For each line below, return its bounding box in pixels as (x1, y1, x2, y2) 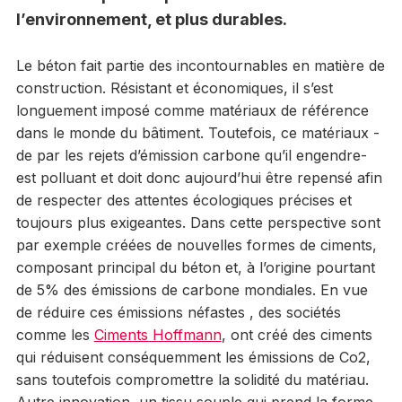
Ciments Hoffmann (93, 325, 222, 344)
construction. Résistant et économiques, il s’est (15, 78, 333, 97)
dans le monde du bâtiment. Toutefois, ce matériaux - (15, 123, 380, 142)
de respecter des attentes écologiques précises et (15, 190, 352, 209)
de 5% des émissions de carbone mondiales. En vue (15, 280, 368, 299)
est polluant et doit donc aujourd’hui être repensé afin (15, 168, 382, 187)
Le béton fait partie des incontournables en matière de (15, 56, 385, 74)
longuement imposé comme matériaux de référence (15, 100, 369, 119)
